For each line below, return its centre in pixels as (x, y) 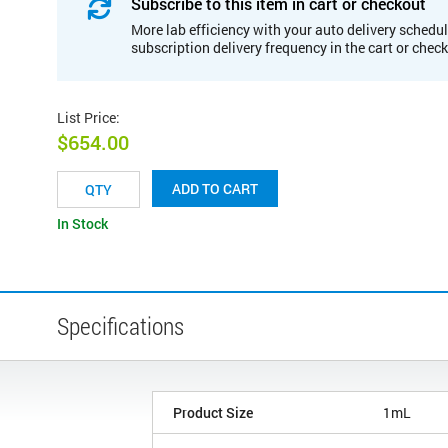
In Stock (82, 224)
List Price (86, 117)
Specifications (120, 326)
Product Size (213, 413)
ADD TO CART (215, 189)
